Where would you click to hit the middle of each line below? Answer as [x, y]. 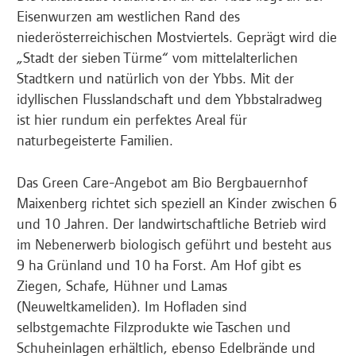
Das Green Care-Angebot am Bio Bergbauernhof [162, 182]
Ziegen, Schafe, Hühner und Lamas [122, 285]
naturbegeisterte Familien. [95, 140]
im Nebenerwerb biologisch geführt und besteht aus [174, 244]
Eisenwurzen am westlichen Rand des [128, 16]
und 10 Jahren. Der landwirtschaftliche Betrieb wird [172, 223]
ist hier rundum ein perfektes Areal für [132, 119]
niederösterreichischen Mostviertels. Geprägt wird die [177, 37]
